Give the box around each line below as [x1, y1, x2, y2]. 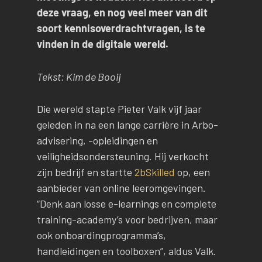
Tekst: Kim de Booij [36, 70, 121, 83]
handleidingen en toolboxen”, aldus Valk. [36, 244, 216, 258]
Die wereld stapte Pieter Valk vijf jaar [36, 102, 202, 116]
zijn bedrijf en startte [36, 166, 135, 179]
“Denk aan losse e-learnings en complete [36, 197, 216, 211]
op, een [174, 166, 210, 179]
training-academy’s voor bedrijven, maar [36, 213, 218, 226]
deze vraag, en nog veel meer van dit [36, 5, 208, 19]
